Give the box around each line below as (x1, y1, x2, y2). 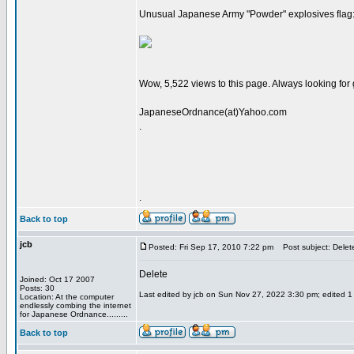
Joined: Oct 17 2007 (20, 275, 95, 284)
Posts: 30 (20, 284, 55, 292)
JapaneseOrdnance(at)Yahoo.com (139, 107, 287, 118)
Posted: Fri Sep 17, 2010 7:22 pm (149, 243, 273, 251)
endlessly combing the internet (20, 301, 131, 310)
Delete (139, 269, 168, 280)
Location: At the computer (20, 292, 114, 301)
